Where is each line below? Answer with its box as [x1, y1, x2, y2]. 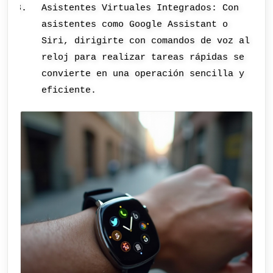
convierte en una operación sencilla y [41, 68, 245, 79]
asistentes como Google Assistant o [41, 18, 229, 30]
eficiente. [41, 84, 97, 96]
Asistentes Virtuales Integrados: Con [41, 2, 239, 13]
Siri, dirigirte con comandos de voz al [41, 35, 250, 46]
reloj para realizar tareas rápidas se [41, 51, 245, 63]
